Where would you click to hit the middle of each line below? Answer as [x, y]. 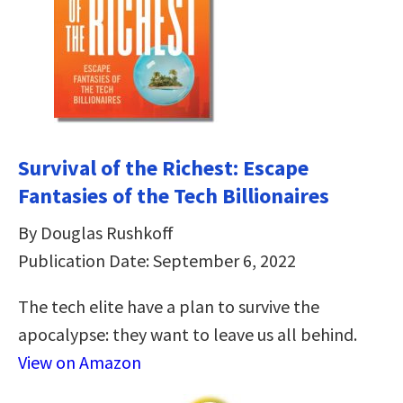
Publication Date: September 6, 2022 [157, 260]
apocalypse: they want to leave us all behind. [188, 334]
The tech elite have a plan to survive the [169, 306]
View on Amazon [80, 362]
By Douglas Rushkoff [96, 232]
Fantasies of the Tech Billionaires [174, 195]
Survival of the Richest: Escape [163, 167]
